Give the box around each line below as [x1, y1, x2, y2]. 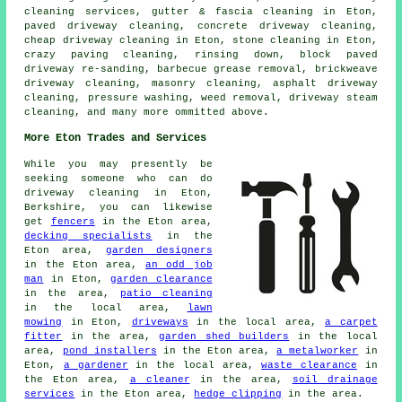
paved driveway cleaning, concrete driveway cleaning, [24, 20, 378, 31]
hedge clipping [194, 388, 283, 399]
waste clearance [261, 359, 357, 371]
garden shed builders [159, 330, 290, 342]
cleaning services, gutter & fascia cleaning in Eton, [24, 5, 378, 17]
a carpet [325, 316, 378, 328]
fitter [24, 330, 63, 342]
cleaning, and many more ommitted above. [24, 106, 270, 118]
